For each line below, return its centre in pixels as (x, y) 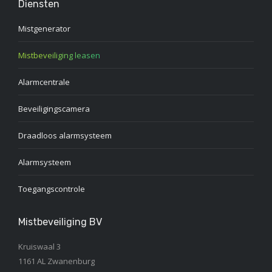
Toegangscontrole (52, 189)
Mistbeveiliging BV (60, 222)
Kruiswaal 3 (39, 247)
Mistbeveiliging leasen (59, 56)
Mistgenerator (44, 29)
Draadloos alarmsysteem (65, 136)
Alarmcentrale (44, 82)
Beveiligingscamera (54, 109)
